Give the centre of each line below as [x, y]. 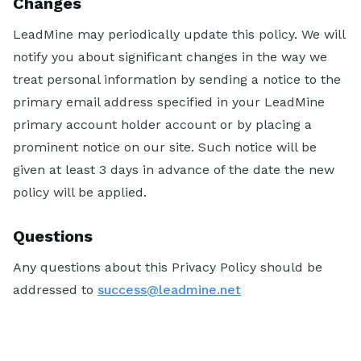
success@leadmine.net [169, 290]
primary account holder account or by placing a [162, 125]
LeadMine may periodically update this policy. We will [179, 35]
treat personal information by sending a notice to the [177, 80]
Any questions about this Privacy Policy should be [168, 268]
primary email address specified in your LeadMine [169, 102]
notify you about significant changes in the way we [170, 57]
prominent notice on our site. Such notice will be [165, 147]
